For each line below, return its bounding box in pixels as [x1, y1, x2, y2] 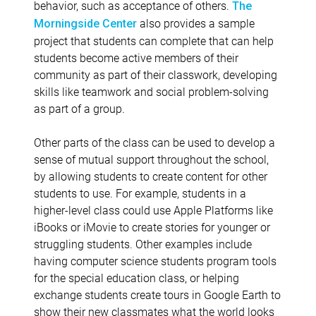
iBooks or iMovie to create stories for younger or [34, 219, 270, 234]
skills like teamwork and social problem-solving [34, 83, 269, 99]
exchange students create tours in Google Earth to [34, 286, 281, 302]
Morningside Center [34, 16, 137, 30]
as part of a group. [34, 100, 125, 116]
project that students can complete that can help [34, 32, 274, 48]
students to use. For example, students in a [34, 185, 246, 200]
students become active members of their [34, 49, 238, 65]
